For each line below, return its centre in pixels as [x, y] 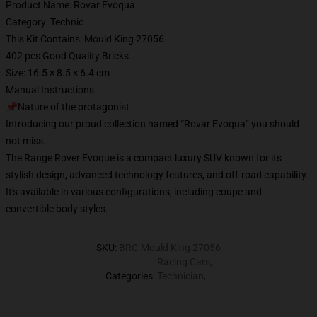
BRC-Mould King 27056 [170, 248]
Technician [180, 276]
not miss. [26, 141]
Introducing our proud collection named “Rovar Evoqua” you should [152, 124]
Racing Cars [183, 262]
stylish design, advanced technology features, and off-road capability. [157, 175]
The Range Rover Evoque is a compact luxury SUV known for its [144, 158]
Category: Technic [45, 22]
